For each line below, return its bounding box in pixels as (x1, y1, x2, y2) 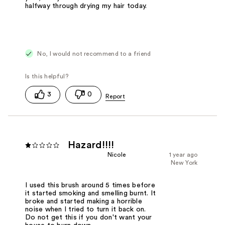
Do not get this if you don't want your (25, 213, 152, 221)
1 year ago (169, 152, 198, 158)
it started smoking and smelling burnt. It (25, 189, 156, 197)
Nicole (107, 152, 126, 158)
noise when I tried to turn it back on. (25, 205, 146, 213)
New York (171, 160, 198, 166)
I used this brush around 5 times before (25, 181, 155, 189)
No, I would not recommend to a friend (36, 50, 151, 57)
